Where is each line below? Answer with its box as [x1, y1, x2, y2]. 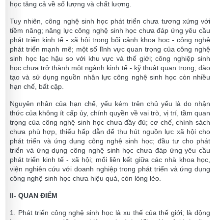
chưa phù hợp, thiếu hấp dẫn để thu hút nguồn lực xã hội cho [10, 128, 210, 136]
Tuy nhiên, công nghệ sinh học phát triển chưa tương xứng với [10, 17, 210, 26]
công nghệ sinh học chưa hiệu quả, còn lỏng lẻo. [10, 174, 161, 183]
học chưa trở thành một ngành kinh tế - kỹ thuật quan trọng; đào [10, 64, 210, 72]
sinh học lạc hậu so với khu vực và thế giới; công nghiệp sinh [10, 55, 210, 63]
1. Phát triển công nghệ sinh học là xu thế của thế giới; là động [10, 209, 210, 217]
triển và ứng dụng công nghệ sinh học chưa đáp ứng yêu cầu [10, 146, 210, 155]
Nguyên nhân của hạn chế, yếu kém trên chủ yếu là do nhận [10, 100, 210, 108]
